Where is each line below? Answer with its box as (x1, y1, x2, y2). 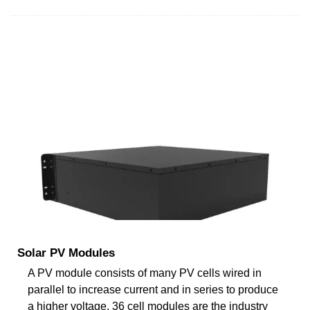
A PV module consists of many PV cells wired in (28, 266, 262, 279)
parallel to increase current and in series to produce (28, 283, 278, 295)
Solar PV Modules (17, 246, 115, 259)
